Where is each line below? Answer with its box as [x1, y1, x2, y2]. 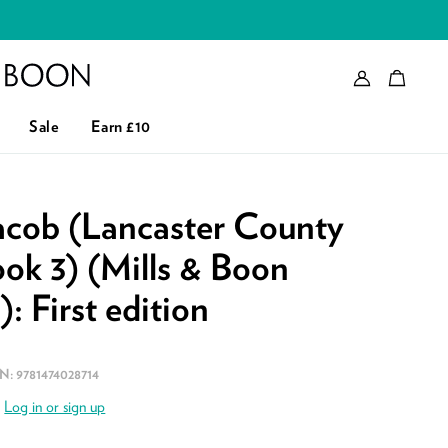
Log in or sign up [4, 397, 106, 417]
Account [370, 65, 425, 85]
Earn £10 [90, 117, 151, 136]
